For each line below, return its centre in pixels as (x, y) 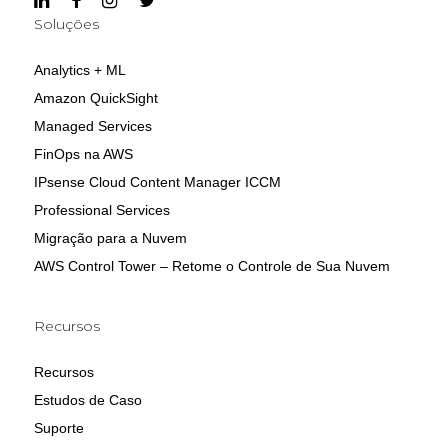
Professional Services (101, 210)
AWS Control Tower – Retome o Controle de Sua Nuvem (211, 266)
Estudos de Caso (87, 400)
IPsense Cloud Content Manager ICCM (157, 182)
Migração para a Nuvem (110, 238)
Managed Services (92, 126)
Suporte (58, 428)
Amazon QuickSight (95, 98)
